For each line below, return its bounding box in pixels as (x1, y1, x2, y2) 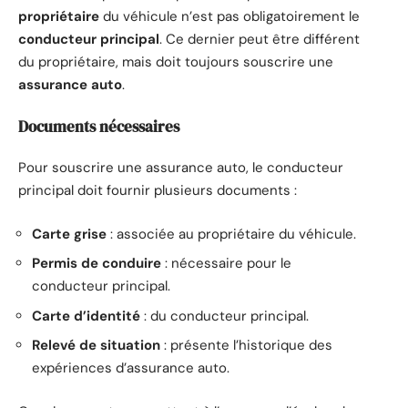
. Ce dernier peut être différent (159, 30, 360, 49)
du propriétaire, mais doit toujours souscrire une (18, 53, 333, 72)
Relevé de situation (32, 336, 160, 355)
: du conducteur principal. (140, 306, 309, 325)
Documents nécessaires (18, 115, 179, 138)
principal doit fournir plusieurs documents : (18, 181, 297, 200)
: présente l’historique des (160, 336, 332, 355)
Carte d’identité (32, 306, 140, 325)
